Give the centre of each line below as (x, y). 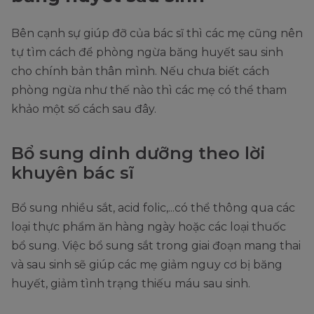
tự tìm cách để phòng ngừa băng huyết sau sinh (147, 53)
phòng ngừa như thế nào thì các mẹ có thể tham (149, 90)
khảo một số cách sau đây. (84, 109)
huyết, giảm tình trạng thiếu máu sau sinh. (131, 284)
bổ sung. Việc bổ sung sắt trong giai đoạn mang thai (156, 246)
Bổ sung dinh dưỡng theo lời (138, 153)
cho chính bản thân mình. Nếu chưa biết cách (140, 71)
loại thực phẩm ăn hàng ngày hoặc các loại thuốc (149, 227)
